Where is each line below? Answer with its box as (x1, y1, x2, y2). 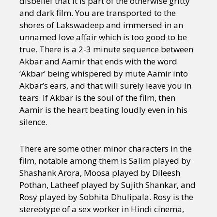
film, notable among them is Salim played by (19, 155, 191, 167)
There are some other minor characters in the (19, 143, 192, 155)
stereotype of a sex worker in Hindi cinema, (19, 203, 184, 215)
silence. (19, 116, 47, 128)
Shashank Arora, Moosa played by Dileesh (19, 167, 180, 179)
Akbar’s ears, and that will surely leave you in (19, 80, 191, 92)
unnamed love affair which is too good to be (19, 31, 187, 43)
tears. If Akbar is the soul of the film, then (19, 92, 175, 104)
